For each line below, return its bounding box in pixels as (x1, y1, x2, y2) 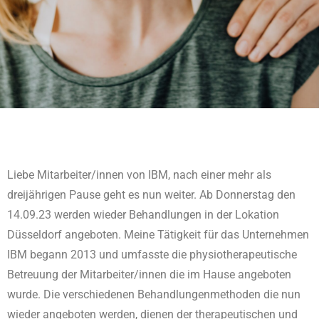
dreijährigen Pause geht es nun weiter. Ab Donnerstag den (7, 188, 296, 202)
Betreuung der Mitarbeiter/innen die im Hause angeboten (7, 268, 291, 281)
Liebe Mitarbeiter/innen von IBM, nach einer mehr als (7, 168, 271, 182)
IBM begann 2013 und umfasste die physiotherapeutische (7, 248, 297, 261)
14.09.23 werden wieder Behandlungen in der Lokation (7, 208, 279, 221)
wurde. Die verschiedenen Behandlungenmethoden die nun (7, 288, 300, 301)
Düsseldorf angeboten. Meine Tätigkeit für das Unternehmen (7, 228, 309, 241)
